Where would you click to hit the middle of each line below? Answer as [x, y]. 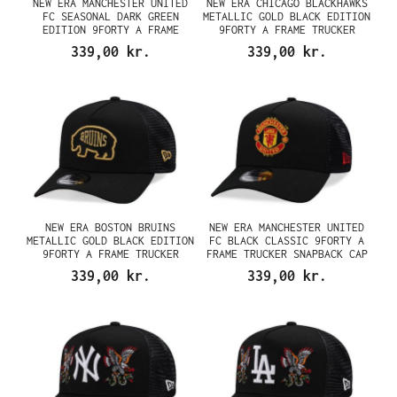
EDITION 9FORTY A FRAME [110, 29]
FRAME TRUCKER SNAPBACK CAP [287, 254]
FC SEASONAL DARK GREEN [110, 16]
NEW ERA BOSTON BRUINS [110, 227]
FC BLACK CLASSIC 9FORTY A [287, 241]
